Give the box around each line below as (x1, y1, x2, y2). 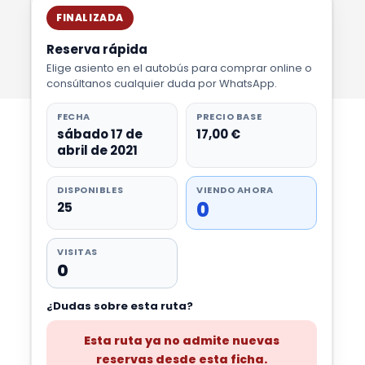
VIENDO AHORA (196, 183, 274, 196)
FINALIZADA (56, 11, 124, 24)
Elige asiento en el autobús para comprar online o (46, 60, 312, 76)
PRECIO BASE (196, 110, 262, 123)
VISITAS (57, 245, 98, 258)
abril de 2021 (57, 142, 138, 159)
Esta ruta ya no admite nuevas (84, 332, 279, 349)
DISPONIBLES (57, 183, 124, 196)
